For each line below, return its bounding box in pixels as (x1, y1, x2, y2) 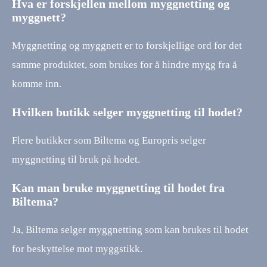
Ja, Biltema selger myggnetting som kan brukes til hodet (12, 223, 249, 235)
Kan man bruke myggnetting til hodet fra (12, 181, 225, 194)
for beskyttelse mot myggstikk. (12, 243, 142, 254)
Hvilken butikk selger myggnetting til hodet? (12, 105, 243, 119)
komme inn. (12, 78, 61, 90)
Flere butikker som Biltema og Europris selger (12, 134, 206, 146)
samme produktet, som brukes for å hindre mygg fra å (12, 59, 237, 71)
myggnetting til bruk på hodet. (12, 153, 140, 165)
